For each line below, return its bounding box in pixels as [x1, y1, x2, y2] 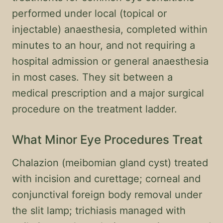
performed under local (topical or [12, 7, 167, 19]
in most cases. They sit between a [12, 71, 173, 83]
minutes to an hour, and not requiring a [12, 39, 195, 51]
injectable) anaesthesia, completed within [12, 23, 208, 35]
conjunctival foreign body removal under [12, 189, 202, 201]
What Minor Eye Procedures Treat [12, 132, 203, 147]
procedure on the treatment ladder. [12, 103, 177, 115]
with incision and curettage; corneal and [12, 173, 201, 185]
